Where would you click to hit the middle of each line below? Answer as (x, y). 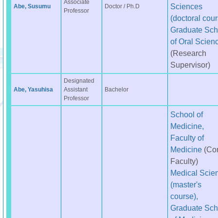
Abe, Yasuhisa (33, 90)
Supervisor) (190, 65)
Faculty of (187, 138)
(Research (188, 53)
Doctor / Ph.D (122, 6)
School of (186, 114)
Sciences (186, 6)
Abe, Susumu (32, 6)
